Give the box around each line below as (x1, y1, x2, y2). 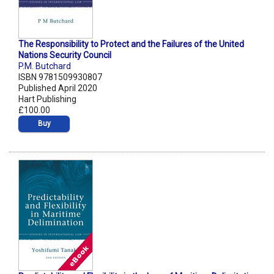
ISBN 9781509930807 (18, 72, 102, 83)
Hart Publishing (18, 94, 76, 105)
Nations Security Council (18, 50, 111, 61)
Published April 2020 (18, 83, 97, 94)
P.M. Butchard (18, 61, 71, 72)
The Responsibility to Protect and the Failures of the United (18, 39, 244, 50)
